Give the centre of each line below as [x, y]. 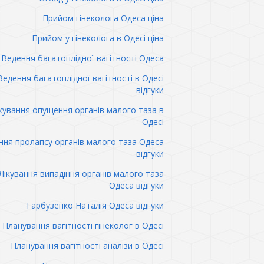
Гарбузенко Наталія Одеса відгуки [95, 205]
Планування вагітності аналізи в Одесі [87, 245]
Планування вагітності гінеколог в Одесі [83, 225]
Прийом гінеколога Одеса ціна [103, 18]
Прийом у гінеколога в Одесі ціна [98, 38]
